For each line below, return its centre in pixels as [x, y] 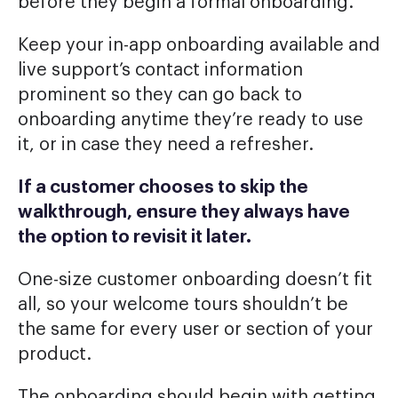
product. [55, 355]
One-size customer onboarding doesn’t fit [195, 280]
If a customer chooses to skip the [163, 188]
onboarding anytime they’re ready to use [191, 120]
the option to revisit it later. [135, 238]
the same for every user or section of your [195, 330]
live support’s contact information [160, 71]
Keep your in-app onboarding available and [199, 46]
